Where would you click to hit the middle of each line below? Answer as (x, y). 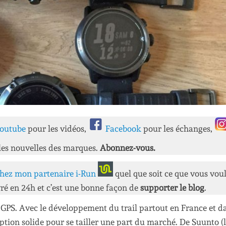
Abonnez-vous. (128, 148)
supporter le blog (172, 187)
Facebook (124, 129)
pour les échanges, (179, 129)
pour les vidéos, (57, 129)
